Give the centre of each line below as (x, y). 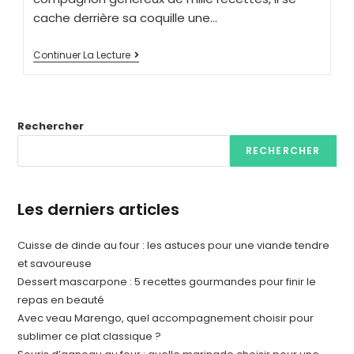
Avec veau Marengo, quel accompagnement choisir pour (166, 318)
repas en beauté (61, 299)
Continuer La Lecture (82, 55)
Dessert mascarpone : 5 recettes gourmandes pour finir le (167, 281)
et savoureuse (55, 263)
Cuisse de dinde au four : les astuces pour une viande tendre (174, 245)
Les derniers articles (99, 209)
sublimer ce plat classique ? (90, 336)
